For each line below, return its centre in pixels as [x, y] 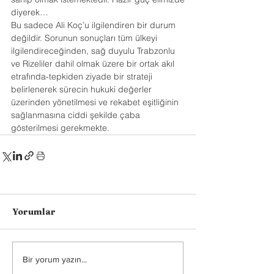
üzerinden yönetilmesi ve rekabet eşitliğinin [96, 102]
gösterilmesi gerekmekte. [60, 128]
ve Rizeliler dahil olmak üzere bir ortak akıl [94, 64]
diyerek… [30, 12]
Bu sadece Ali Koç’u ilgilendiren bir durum [94, 25]
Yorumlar [34, 212]
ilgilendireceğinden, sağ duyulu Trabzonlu [94, 51]
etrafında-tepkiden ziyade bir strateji [83, 76]
